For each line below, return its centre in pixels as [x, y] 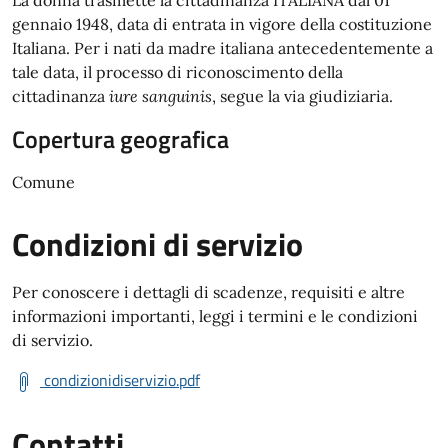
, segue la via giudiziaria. [302, 96]
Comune [43, 182]
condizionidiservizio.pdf [122, 380]
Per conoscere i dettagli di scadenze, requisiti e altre [208, 292]
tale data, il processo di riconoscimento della [177, 72]
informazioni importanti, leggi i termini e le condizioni [215, 316]
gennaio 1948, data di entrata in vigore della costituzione [222, 24]
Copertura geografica [120, 139]
